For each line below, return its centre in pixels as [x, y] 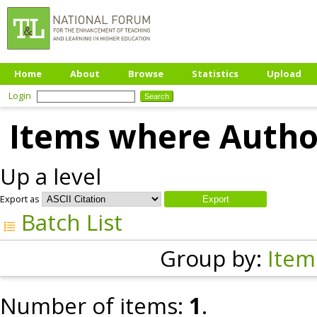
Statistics [215, 74]
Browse [146, 74]
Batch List [69, 222]
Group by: [213, 258]
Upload [284, 74]
